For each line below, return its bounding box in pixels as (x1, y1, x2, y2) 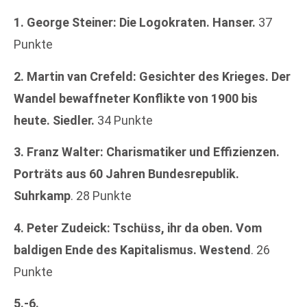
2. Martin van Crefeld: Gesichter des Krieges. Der (14, 69, 291, 84)
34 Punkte (95, 112, 153, 127)
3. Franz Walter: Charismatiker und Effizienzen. (14, 145, 280, 160)
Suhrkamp (14, 188, 71, 204)
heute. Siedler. (14, 112, 95, 127)
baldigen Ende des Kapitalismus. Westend (14, 242, 251, 257)
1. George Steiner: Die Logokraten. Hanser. (14, 15, 256, 30)
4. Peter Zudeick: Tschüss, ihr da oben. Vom (14, 220, 262, 235)
